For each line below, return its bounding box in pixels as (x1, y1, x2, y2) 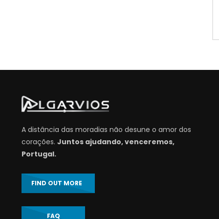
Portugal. (22, 149, 56, 159)
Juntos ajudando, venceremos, (57, 137, 175, 147)
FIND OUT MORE (31, 179, 85, 188)
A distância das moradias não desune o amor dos (22, 125, 191, 135)
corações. (22, 137, 57, 147)
